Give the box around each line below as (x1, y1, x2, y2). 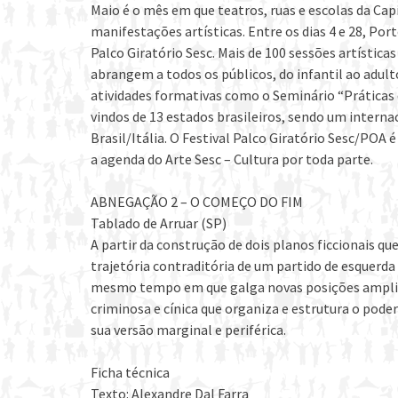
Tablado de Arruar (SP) (91, 213, 227, 232)
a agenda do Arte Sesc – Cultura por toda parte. (91, 149, 373, 168)
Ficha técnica (91, 362, 170, 381)
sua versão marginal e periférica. (91, 320, 286, 338)
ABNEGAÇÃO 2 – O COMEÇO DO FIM (91, 192, 303, 211)
